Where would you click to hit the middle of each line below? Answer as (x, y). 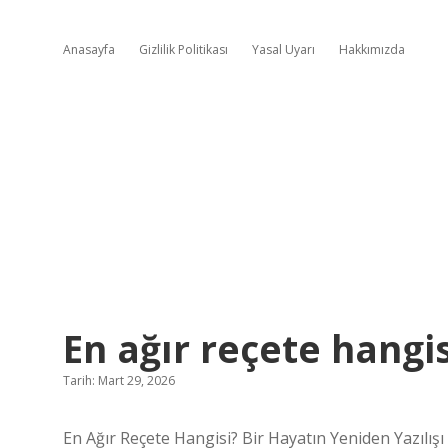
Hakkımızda (372, 49)
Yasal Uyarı (283, 49)
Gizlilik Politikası (183, 49)
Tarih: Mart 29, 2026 (119, 380)
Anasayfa (89, 49)
